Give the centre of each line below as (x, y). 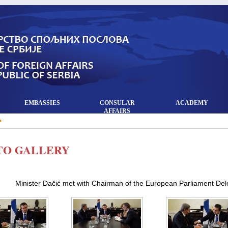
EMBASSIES (42, 103)
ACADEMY (192, 103)
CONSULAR (117, 103)
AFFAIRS (117, 111)
